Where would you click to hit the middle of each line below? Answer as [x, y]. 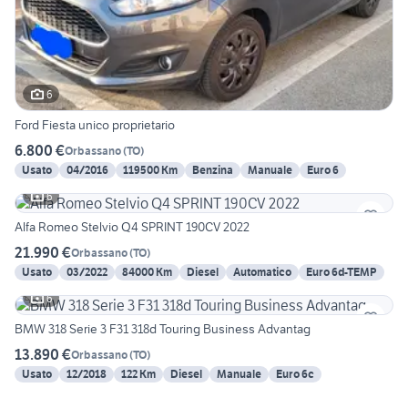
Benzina [213, 170]
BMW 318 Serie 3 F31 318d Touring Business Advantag [163, 329]
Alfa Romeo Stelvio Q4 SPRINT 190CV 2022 [132, 227]
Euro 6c [295, 374]
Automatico [262, 272]
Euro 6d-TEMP [342, 272]
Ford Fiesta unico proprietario [95, 125]
